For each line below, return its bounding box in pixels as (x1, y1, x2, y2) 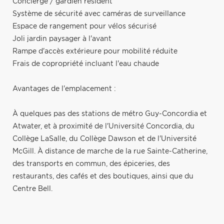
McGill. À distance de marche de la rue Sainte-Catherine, (12, 147, 207, 155)
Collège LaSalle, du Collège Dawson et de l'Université (12, 135, 196, 142)
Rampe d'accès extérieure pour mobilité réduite (12, 47, 177, 55)
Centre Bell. (12, 185, 52, 192)
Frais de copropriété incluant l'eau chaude (12, 60, 159, 67)
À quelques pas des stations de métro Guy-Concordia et (12, 110, 207, 117)
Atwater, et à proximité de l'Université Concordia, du (12, 122, 194, 130)
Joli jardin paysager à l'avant (12, 35, 111, 42)
